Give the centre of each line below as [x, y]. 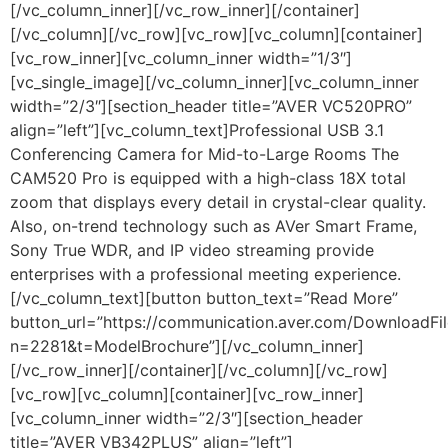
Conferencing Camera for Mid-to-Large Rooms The [204, 154]
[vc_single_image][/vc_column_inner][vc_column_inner [214, 82]
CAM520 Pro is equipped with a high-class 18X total [208, 178]
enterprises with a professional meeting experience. [205, 274]
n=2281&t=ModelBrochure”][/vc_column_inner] [187, 346]
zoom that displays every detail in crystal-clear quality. [218, 202]
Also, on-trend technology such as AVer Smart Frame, [213, 226]
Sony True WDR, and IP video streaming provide [192, 250]
